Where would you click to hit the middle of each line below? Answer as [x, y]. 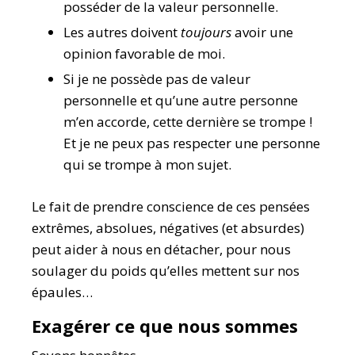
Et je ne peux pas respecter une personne [192, 143]
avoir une [262, 32]
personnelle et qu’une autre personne [181, 100]
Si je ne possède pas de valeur [157, 79]
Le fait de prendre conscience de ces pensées [171, 206]
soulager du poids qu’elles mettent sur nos [166, 271]
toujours [206, 32]
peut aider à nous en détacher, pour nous [161, 249]
